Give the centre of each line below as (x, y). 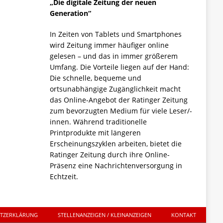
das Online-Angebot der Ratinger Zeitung (118, 100)
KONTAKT (184, 215)
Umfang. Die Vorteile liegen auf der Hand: (119, 67)
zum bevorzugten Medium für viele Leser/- (121, 111)
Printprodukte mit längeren (95, 132)
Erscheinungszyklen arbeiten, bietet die (115, 143)
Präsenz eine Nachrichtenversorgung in (116, 165)
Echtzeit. (64, 176)
